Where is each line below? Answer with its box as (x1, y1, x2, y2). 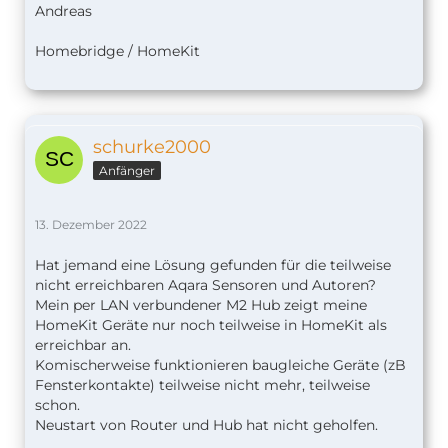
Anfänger (99, 163, 155, 179)
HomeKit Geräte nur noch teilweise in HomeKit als (35, 316, 387, 335)
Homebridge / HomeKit (35, 42, 200, 61)
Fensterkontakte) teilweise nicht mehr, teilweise (35, 376, 370, 395)
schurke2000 (93, 136, 211, 159)
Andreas (35, 2, 92, 21)
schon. (35, 396, 80, 415)
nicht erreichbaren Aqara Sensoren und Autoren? (35, 276, 376, 295)
